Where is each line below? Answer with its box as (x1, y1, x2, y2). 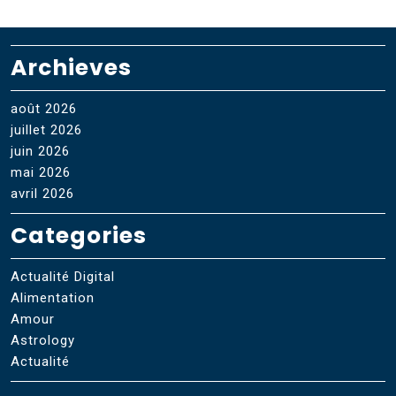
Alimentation (11, 290, 95, 307)
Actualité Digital (11, 269, 115, 286)
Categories (11, 220, 147, 252)
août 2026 (11, 101, 77, 118)
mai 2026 (11, 164, 71, 181)
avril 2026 (11, 186, 74, 202)
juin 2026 (11, 143, 70, 160)
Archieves (11, 52, 132, 84)
